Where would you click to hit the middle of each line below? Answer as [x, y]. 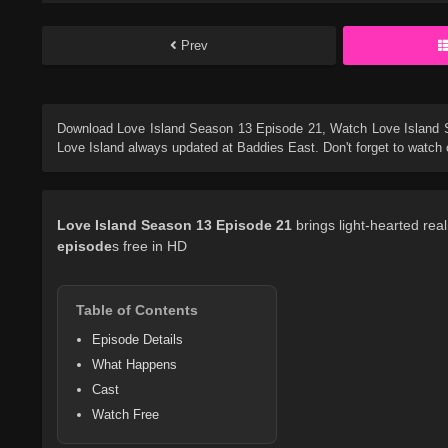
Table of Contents [137, 310]
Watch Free [125, 415]
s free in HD [149, 246]
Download [87, 129]
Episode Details [137, 340]
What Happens [134, 365]
